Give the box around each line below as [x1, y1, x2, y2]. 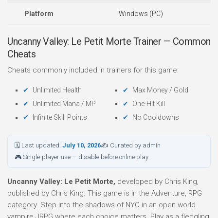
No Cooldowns [132, 113, 179, 121]
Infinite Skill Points [33, 113, 87, 121]
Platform [24, 10, 54, 18]
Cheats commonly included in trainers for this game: [7, 66, 179, 74]
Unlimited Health [33, 86, 82, 94]
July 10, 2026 [62, 142, 101, 149]
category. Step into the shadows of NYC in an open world [7, 200, 196, 209]
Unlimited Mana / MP [33, 100, 96, 108]
